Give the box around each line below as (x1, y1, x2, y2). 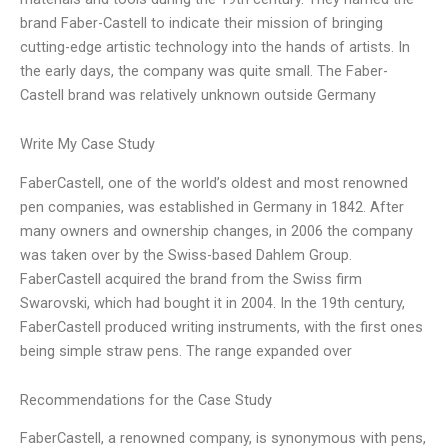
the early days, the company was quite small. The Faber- (20, 61, 388, 80)
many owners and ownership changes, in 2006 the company (20, 221, 413, 240)
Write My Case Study (20, 135, 155, 154)
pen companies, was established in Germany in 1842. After (20, 197, 404, 216)
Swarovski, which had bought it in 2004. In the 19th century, (20, 293, 405, 312)
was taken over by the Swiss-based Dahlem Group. (20, 245, 352, 264)
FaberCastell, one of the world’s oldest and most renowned (20, 173, 408, 192)
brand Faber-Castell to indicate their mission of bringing (20, 13, 383, 32)
